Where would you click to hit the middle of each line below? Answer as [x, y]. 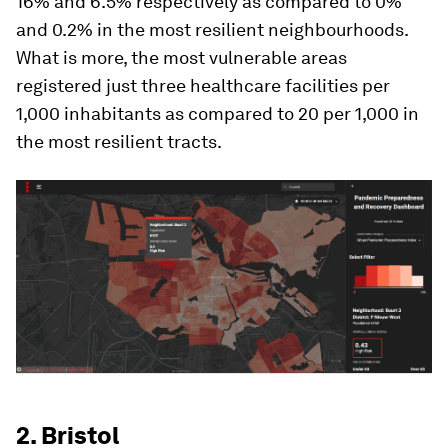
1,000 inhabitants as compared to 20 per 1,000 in [217, 113]
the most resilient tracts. [119, 141]
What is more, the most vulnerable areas [181, 57]
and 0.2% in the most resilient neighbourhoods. [212, 29]
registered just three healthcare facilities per [203, 85]
